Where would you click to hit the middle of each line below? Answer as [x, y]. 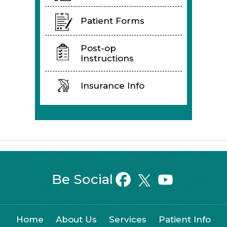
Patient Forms [112, 21]
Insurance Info [112, 85]
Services [128, 219]
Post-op [98, 48]
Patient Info [185, 219]
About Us [76, 219]
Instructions [107, 58]
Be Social [82, 179]
